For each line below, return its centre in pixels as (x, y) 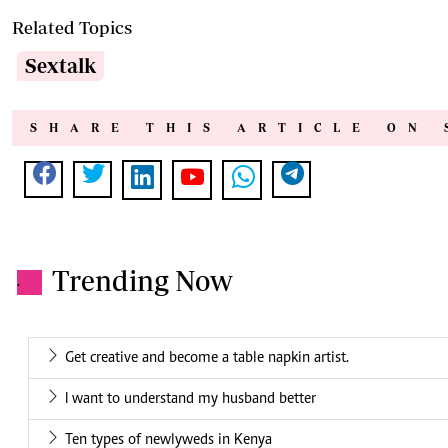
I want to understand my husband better (190, 399)
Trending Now (142, 281)
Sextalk (60, 66)
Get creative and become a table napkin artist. (207, 358)
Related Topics (72, 28)
